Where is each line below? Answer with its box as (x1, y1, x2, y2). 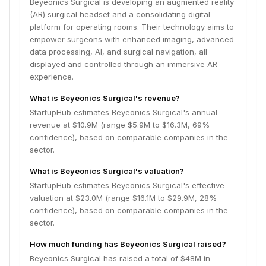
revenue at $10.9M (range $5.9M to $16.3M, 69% (30, 120, 210, 129)
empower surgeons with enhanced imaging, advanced (30, 34, 234, 44)
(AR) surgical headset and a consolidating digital (30, 9, 210, 19)
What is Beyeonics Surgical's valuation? (30, 166, 184, 176)
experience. (30, 72, 74, 81)
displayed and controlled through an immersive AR (30, 59, 217, 69)
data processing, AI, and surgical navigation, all (30, 47, 207, 56)
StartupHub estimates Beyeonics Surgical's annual (30, 107, 217, 117)
